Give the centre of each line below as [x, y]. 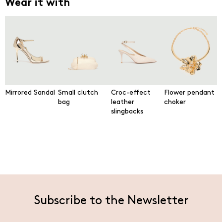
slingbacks [127, 111]
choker [175, 102]
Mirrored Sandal [30, 93]
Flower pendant [189, 93]
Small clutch [78, 93]
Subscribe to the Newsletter [111, 201]
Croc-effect [131, 93]
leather [123, 102]
